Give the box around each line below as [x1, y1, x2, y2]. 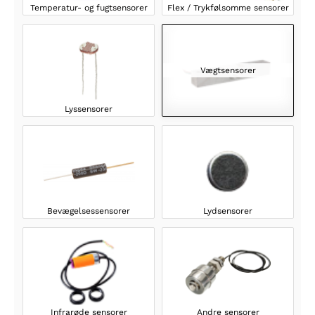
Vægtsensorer [200, 65, 256, 76]
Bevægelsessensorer [47, 205, 130, 216]
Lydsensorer [203, 205, 252, 216]
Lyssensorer [65, 104, 112, 115]
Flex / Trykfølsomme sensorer [167, 3, 289, 13]
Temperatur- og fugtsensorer [30, 3, 148, 13]
